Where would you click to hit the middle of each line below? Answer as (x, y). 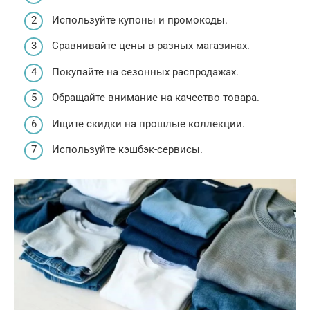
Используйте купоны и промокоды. (140, 20)
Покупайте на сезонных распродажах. (145, 72)
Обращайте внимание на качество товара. (156, 98)
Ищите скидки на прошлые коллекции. (148, 124)
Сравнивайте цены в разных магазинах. (151, 46)
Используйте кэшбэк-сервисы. (127, 150)
